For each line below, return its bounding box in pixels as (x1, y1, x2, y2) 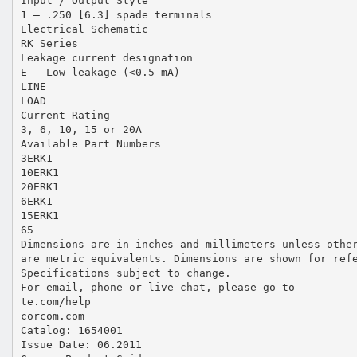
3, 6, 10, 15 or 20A (20, 123, 142, 135)
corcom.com (20, 309, 84, 322)
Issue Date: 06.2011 (20, 338, 142, 351)
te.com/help (20, 295, 91, 308)
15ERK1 (20, 209, 59, 222)
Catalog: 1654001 (20, 324, 123, 336)
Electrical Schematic (20, 22, 148, 35)
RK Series (20, 37, 78, 49)
